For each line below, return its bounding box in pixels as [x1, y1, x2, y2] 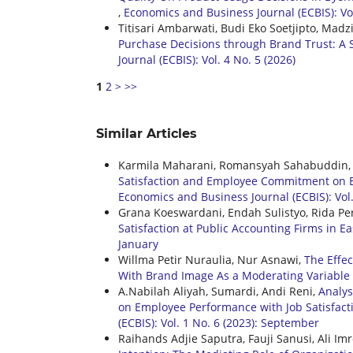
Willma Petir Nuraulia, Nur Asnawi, [118, 252, 304, 268]
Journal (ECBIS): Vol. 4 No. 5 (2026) [118, 52, 295, 68]
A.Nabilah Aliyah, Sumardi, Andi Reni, [118, 284, 318, 299]
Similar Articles [96, 126, 197, 142]
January [118, 236, 158, 252]
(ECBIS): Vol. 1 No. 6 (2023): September [118, 315, 319, 331]
